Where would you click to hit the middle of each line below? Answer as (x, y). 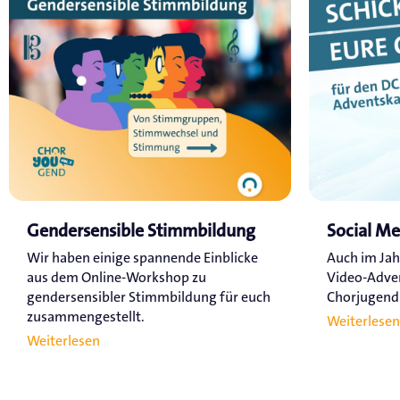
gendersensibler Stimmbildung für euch (149, 297)
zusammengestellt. (86, 317)
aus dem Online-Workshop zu (117, 278)
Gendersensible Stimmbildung (141, 232)
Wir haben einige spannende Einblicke (142, 258)
